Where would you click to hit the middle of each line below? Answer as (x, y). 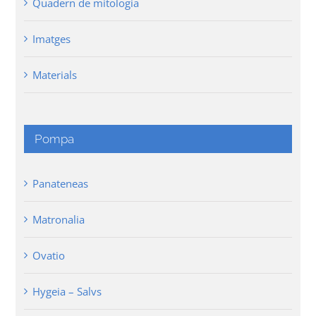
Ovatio (49, 256)
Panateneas (61, 184)
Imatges (52, 39)
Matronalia (59, 220)
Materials (55, 75)
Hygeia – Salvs (67, 292)
